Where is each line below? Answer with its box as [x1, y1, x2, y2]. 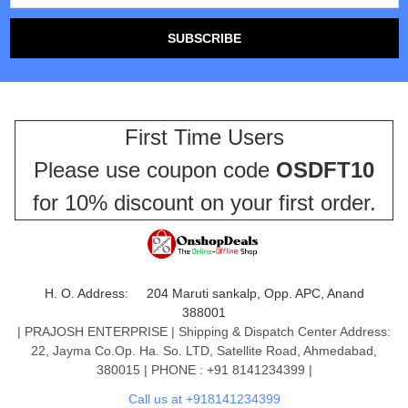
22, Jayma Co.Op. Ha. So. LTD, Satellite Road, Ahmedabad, [31, 342, 377, 358]
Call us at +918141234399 [127, 391, 280, 406]
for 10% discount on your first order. [32, 189, 376, 215]
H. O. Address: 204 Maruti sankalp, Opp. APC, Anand [44, 285, 364, 301]
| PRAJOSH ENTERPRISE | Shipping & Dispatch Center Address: [17, 323, 391, 339]
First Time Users [124, 124, 284, 149]
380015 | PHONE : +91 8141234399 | [96, 362, 312, 377]
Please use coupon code [34, 157, 276, 182]
